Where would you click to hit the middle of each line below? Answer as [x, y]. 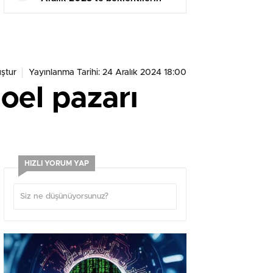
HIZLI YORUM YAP [57, 164]
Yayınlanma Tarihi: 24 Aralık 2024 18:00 [108, 73]
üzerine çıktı [68, 12]
